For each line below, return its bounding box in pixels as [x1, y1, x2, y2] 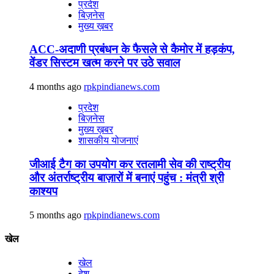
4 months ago [29, 81, 84, 92]
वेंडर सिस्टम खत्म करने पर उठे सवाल [29, 56, 180, 70]
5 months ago [29, 209, 84, 220]
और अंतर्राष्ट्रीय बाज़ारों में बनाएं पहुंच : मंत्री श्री [29, 171, 224, 184]
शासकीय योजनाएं [78, 135, 138, 146]
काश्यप [29, 184, 57, 198]
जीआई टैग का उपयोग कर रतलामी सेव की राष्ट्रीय [29, 157, 231, 171]
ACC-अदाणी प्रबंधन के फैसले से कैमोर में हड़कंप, [29, 43, 235, 56]
